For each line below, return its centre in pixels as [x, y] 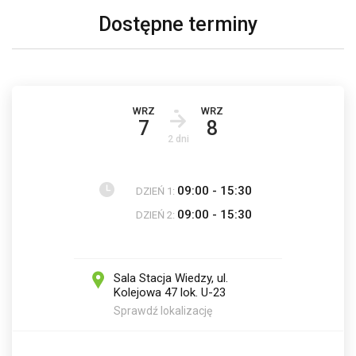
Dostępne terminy [178, 24]
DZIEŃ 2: [157, 215]
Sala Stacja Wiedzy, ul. [171, 278]
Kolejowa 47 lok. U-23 [170, 292]
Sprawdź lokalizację [163, 311]
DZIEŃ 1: [157, 191]
